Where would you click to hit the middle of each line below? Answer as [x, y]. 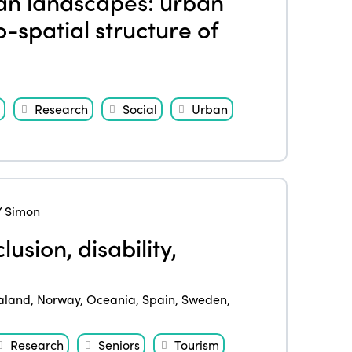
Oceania [111, 299]
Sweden [204, 299]
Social [139, 108]
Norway [58, 299]
